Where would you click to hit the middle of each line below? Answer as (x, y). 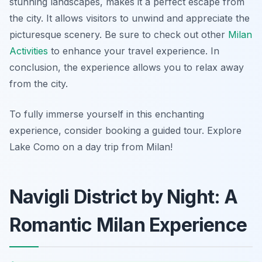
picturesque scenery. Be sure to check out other (119, 35)
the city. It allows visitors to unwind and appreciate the (130, 18)
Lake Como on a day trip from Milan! (91, 147)
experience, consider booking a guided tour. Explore (125, 131)
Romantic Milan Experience (128, 225)
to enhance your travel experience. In (134, 51)
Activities (29, 51)
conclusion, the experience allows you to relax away (127, 68)
